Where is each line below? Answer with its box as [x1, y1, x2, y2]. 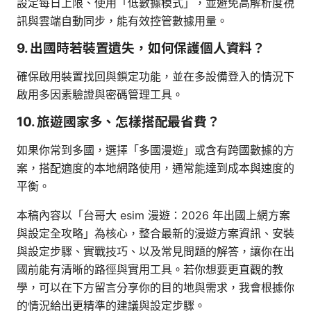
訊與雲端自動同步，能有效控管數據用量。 [17, 13, 228, 28]
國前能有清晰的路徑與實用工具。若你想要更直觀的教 [17, 262, 283, 276]
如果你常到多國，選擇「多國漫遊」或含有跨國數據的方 [17, 142, 294, 157]
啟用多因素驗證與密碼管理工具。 [17, 87, 183, 101]
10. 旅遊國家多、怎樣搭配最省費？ [17, 113, 220, 130]
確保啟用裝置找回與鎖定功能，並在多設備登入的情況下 [17, 69, 294, 83]
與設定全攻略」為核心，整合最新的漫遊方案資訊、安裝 [17, 226, 294, 240]
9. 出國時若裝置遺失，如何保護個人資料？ [17, 40, 266, 56]
